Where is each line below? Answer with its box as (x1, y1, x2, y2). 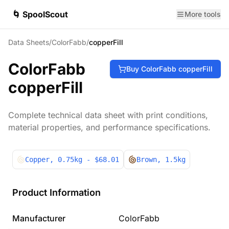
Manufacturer (12, 213, 65, 223)
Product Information (12, 187, 101, 198)
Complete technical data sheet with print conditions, (8, 110, 208, 120)
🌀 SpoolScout (12, 9, 68, 19)
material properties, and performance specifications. (8, 122, 211, 132)
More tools (185, 10, 221, 18)
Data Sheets (8, 38, 49, 47)
